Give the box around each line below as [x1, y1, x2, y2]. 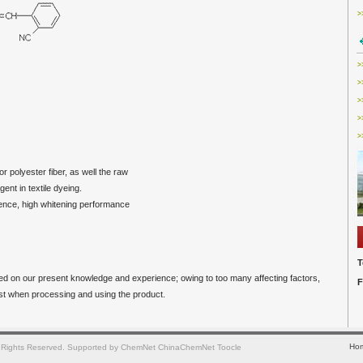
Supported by [66, 343, 118, 352]
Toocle [216, 343, 241, 352]
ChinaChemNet [157, 343, 215, 352]
